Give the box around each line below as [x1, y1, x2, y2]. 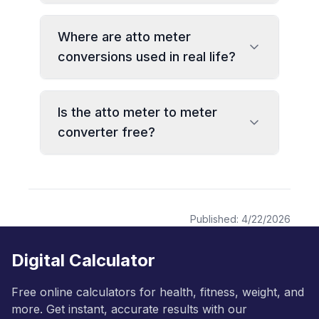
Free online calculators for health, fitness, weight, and [11, 285, 304, 299]
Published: [190, 213, 241, 225]
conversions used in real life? [58, 49, 236, 64]
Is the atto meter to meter [58, 105, 217, 120]
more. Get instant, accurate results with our [11, 302, 247, 316]
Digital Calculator [11, 250, 155, 271]
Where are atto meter [58, 29, 191, 44]
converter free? [58, 125, 155, 140]
